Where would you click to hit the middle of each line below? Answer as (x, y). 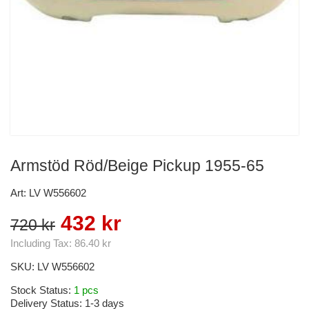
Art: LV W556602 (48, 193)
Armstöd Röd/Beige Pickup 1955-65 (137, 166)
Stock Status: (42, 290)
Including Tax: (42, 243)
